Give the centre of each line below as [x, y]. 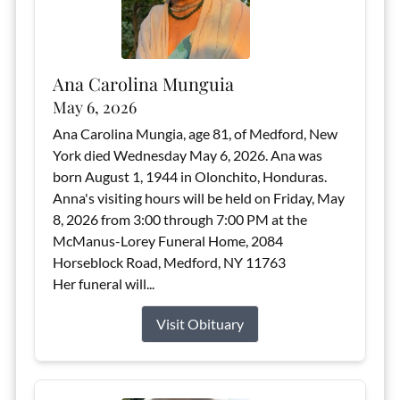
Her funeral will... [103, 283]
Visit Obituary [200, 324]
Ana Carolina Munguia [143, 83]
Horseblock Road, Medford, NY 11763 [169, 262]
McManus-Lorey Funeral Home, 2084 [167, 241]
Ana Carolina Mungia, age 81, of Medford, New [195, 133]
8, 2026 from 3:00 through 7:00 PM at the [179, 219]
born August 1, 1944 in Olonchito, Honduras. [189, 176]
